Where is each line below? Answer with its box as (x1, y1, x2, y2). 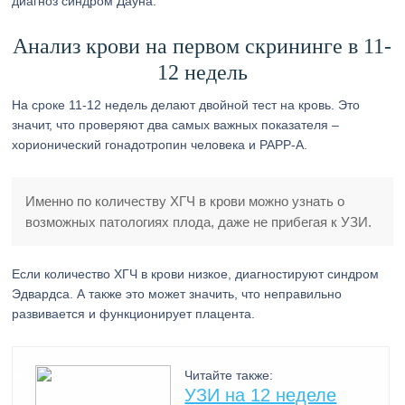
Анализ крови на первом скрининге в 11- (13, 34, 392, 58)
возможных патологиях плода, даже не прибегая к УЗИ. (25, 214, 372, 230)
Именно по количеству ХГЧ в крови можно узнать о (25, 193, 345, 209)
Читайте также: (184, 368, 274, 382)
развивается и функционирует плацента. (12, 306, 256, 321)
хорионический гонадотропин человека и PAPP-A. (12, 137, 308, 152)
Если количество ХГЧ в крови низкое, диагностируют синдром (12, 267, 380, 281)
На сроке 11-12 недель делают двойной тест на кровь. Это (12, 98, 361, 112)
